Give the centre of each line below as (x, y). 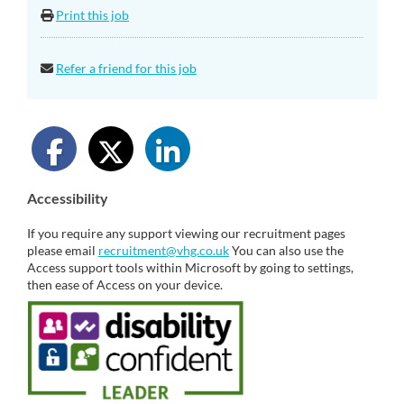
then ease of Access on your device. (125, 284)
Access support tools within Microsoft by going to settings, (190, 267)
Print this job (92, 15)
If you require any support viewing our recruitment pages (186, 233)
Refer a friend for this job (126, 68)
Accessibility (68, 197)
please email (63, 250)
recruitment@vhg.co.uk (164, 250)
